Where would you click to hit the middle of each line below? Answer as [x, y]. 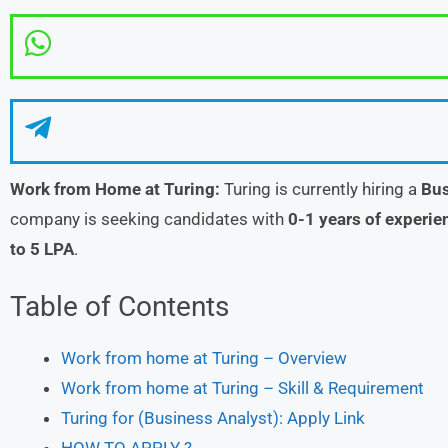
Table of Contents [119, 306]
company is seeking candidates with [149, 219]
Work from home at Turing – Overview [204, 357]
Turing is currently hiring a [320, 189]
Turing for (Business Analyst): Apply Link [213, 417]
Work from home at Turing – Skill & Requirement [242, 387]
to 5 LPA [42, 249]
